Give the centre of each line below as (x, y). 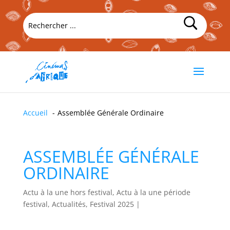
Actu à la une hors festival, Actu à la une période (107, 192)
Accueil (35, 113)
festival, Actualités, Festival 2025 (78, 204)
